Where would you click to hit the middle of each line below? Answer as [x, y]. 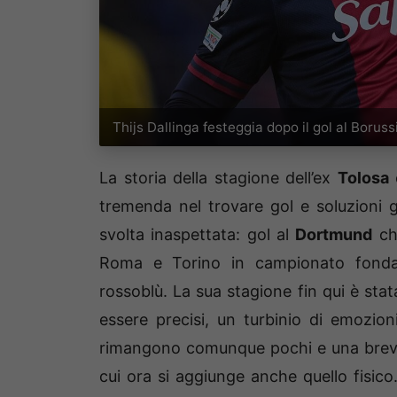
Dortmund [334, 235]
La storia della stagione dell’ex [218, 178]
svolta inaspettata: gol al [198, 235]
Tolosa [363, 178]
